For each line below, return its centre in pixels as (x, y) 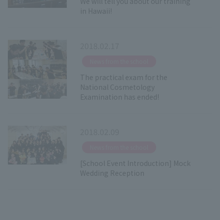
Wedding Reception (112, 173)
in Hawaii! (96, 11)
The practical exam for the (124, 77)
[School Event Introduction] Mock (135, 163)
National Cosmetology (117, 87)
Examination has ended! (119, 96)
